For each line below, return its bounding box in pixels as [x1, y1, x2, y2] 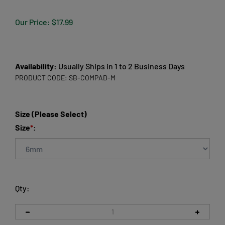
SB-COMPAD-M [69, 73, 116, 82]
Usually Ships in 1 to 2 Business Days [57, 61, 185, 71]
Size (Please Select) [15, 109, 87, 119]
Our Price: [15, 17, 50, 27]
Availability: [15, 61, 57, 71]
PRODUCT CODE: [15, 73, 67, 82]
